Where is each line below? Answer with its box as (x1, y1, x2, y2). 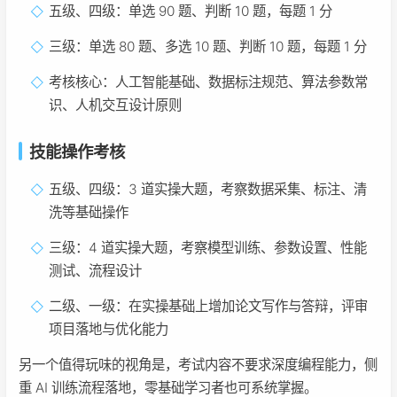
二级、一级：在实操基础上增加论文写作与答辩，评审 (49, 298, 369, 315)
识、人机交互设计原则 (49, 97, 183, 114)
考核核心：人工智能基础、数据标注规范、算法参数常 (49, 74, 369, 91)
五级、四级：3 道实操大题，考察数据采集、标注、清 (49, 181, 368, 198)
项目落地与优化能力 (49, 321, 169, 339)
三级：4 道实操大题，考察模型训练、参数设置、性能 (49, 239, 368, 257)
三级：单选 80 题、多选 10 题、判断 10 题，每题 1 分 (49, 38, 368, 56)
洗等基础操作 (49, 204, 129, 222)
